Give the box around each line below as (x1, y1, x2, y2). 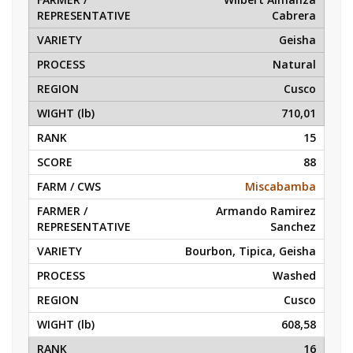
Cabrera (272, 8, 316, 23)
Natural (273, 57, 316, 72)
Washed (273, 268, 316, 283)
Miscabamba (245, 179, 316, 194)
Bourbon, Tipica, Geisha (185, 243, 316, 258)
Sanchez (270, 219, 316, 234)
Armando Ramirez (216, 203, 316, 218)
